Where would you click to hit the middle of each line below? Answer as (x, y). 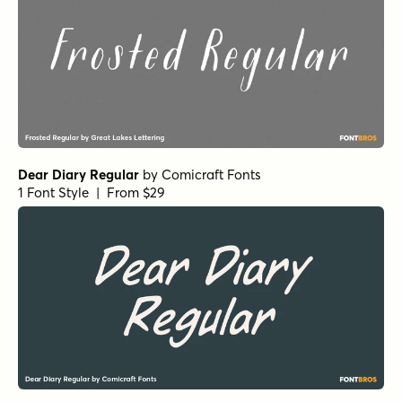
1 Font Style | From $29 (92, 192)
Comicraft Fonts (211, 174)
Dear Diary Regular (79, 174)
